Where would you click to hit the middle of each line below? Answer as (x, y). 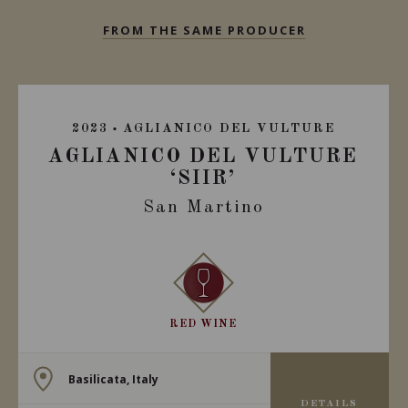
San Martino (203, 208)
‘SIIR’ (204, 178)
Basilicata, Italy (113, 378)
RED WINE (204, 324)
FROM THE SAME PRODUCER (204, 30)
